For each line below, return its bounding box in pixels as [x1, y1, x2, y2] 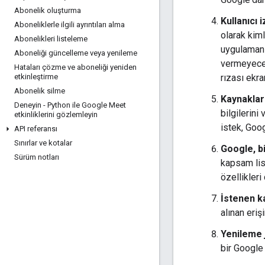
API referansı [14, 124, 57, 133]
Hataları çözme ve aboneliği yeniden [14, 63, 137, 72]
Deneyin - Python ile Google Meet [14, 101, 126, 109]
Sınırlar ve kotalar [14, 138, 72, 147]
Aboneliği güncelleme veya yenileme [14, 49, 137, 57]
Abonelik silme [14, 86, 65, 95]
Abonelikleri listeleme [14, 34, 88, 43]
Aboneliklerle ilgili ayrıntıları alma [14, 20, 125, 29]
